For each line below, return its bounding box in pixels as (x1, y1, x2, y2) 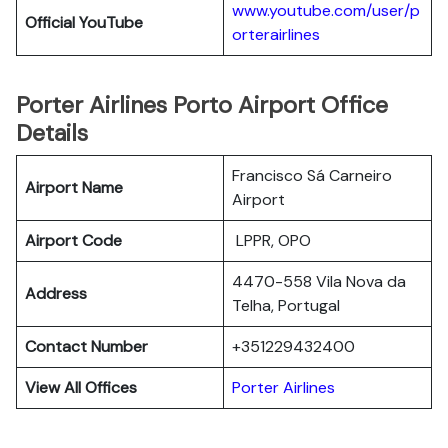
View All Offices (25, 377, 137, 398)
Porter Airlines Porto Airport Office (16, 90, 388, 120)
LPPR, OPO (232, 230, 311, 251)
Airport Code (25, 230, 122, 251)
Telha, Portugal (232, 295, 340, 316)
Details (16, 118, 88, 148)
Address (25, 283, 87, 304)
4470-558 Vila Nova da (232, 271, 406, 292)
